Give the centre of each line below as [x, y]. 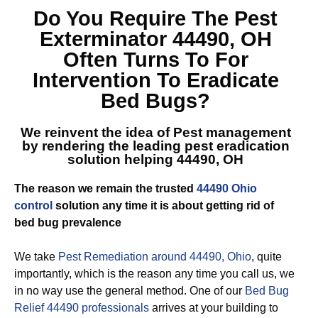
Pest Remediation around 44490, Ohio [155, 257]
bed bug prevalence [68, 223]
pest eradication [237, 146]
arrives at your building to [214, 308]
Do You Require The [134, 18]
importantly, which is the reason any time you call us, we [154, 274]
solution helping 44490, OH [155, 159]
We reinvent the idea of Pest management [155, 132]
